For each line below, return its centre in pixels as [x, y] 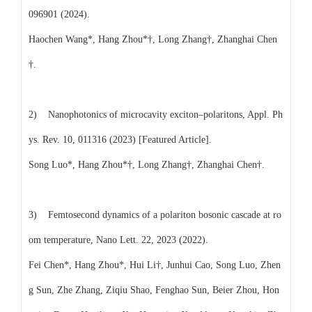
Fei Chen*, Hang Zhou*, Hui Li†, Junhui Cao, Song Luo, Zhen [155, 265]
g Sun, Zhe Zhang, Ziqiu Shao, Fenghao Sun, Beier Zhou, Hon [154, 290]
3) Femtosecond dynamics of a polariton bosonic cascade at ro [155, 214]
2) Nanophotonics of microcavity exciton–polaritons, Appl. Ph [156, 114]
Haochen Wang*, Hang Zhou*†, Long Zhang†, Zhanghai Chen [153, 39]
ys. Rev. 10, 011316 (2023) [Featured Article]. [120, 139]
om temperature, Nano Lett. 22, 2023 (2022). [121, 240]
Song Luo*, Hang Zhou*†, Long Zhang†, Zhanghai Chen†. [147, 164]
